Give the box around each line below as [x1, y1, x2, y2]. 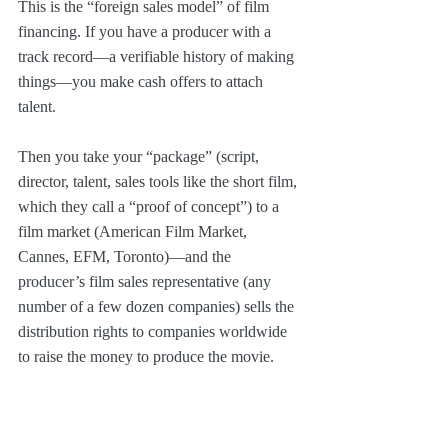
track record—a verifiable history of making [18, 47, 298, 65]
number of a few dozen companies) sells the [18, 297, 298, 315]
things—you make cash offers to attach [18, 72, 267, 90]
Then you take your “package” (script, [18, 147, 263, 165]
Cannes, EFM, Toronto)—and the [18, 247, 235, 265]
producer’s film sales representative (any [18, 272, 275, 290]
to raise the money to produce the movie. [18, 347, 274, 365]
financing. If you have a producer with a [18, 22, 275, 40]
